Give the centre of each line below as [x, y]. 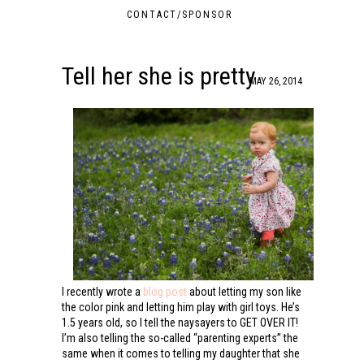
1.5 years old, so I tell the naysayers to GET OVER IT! [180, 322]
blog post [165, 291]
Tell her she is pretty [158, 76]
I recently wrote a [102, 291]
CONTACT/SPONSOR [180, 15]
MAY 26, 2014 [276, 81]
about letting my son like [244, 291]
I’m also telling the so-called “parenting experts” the [180, 338]
